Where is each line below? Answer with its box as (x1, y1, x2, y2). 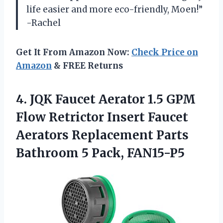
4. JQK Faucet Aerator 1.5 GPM (16, 92, 196, 108)
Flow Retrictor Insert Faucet (16, 110, 188, 125)
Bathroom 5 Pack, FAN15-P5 (16, 145, 185, 161)
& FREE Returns (52, 60, 123, 72)
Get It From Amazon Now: (16, 47, 131, 58)
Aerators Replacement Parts (16, 127, 189, 143)
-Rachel (26, 17, 61, 29)
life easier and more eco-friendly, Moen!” (26, 4, 203, 15)
